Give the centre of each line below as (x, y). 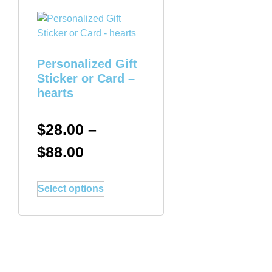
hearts (55, 93)
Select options (71, 188)
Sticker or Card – (86, 78)
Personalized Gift (87, 64)
